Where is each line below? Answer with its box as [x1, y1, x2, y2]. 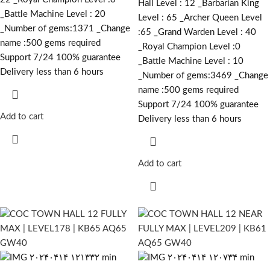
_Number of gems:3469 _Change [138, 71, 268, 81]
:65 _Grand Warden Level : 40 [138, 28, 256, 37]
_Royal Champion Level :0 [138, 42, 240, 52]
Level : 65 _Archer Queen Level [138, 13, 262, 23]
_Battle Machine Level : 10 [138, 57, 243, 66]
